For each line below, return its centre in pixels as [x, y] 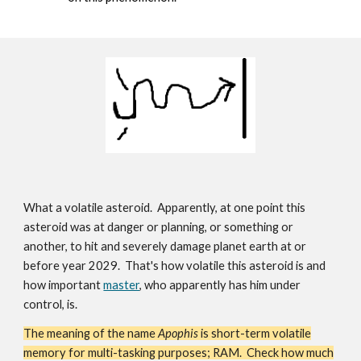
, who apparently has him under [220, 284]
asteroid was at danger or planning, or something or [159, 226]
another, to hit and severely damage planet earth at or [165, 246]
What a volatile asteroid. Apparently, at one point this [165, 207]
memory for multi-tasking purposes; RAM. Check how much [179, 352]
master [122, 284]
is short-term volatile [256, 333]
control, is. [51, 304]
